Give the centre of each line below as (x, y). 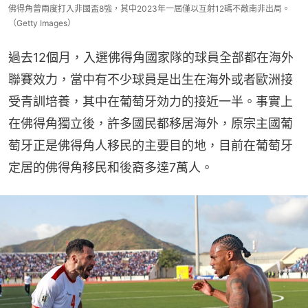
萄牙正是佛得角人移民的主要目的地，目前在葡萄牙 (151, 145)
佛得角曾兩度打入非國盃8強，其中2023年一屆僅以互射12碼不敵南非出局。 (149, 8)
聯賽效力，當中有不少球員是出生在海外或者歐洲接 (151, 79)
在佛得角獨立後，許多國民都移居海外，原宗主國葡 (151, 123)
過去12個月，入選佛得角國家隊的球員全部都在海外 (151, 57)
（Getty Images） (42, 23)
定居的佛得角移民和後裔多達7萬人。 (111, 167)
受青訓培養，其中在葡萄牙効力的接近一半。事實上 (151, 101)
